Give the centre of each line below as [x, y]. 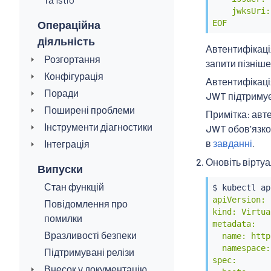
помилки [63, 218]
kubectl [239, 188]
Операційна [69, 24]
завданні [233, 143]
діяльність [67, 41]
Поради [61, 93]
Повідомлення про [86, 203]
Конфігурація [73, 76]
